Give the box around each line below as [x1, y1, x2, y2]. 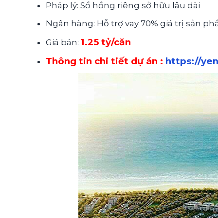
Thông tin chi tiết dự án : [46, 55, 166, 67]
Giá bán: [46, 37, 81, 47]
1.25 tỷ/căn [81, 36, 131, 48]
